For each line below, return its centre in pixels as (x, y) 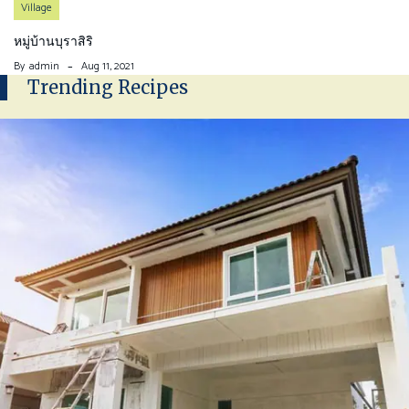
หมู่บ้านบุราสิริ (53, 42)
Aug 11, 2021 (108, 67)
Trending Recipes (108, 88)
